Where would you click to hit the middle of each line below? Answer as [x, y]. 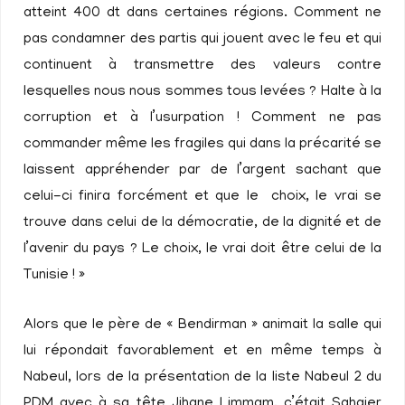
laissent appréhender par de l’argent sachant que [202, 171]
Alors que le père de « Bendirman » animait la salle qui [202, 325]
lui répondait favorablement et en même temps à [202, 352]
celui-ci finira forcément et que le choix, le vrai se [202, 197]
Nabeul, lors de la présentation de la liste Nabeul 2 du [202, 378]
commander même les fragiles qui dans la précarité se [202, 145]
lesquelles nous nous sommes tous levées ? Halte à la [202, 92]
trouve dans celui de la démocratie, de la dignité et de [202, 223]
